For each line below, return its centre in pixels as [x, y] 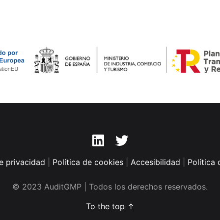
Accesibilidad [155, 162]
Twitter [126, 132]
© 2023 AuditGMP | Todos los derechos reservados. [110, 187]
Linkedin [105, 132]
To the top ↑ [110, 206]
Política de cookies [88, 162]
